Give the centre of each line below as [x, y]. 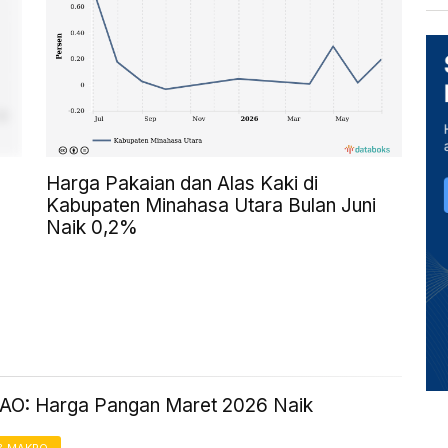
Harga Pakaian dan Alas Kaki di [182, 184]
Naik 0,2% [92, 228]
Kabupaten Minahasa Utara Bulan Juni [211, 206]
